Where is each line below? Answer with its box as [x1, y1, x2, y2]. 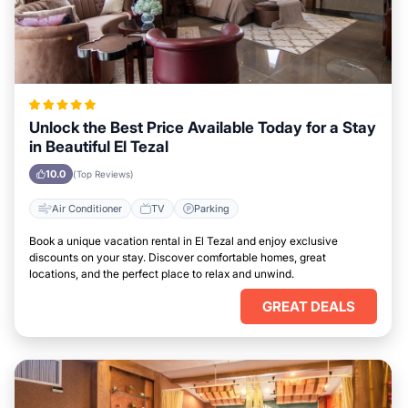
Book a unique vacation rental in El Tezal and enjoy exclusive [29, 234, 338, 248]
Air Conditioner [52, 201, 122, 215]
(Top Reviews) [73, 168, 134, 179]
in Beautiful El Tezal [29, 138, 168, 156]
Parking [194, 201, 229, 215]
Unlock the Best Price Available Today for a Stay [29, 118, 376, 137]
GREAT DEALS [262, 298, 355, 315]
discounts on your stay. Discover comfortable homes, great [29, 250, 326, 264]
